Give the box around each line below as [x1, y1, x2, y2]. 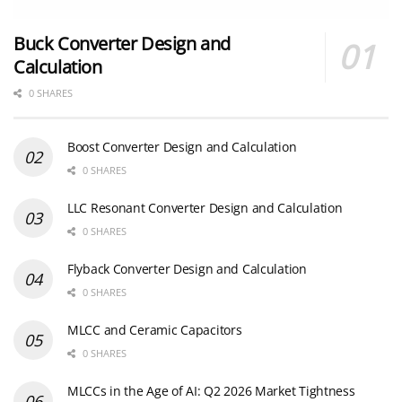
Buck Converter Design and [13, 31, 232, 57]
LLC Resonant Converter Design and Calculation [67, 199, 343, 217]
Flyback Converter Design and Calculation [67, 260, 307, 278]
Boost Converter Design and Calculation [67, 138, 297, 156]
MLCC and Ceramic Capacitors [67, 321, 242, 339]
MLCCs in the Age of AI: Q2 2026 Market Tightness [67, 382, 355, 400]
